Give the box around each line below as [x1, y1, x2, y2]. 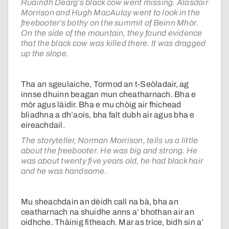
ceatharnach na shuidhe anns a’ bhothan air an [21, 208, 194, 217]
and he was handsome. [21, 167, 107, 176]
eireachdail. [21, 121, 65, 130]
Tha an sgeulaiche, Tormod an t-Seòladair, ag [21, 80, 189, 89]
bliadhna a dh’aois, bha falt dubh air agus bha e [21, 110, 195, 120]
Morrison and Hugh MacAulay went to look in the [21, 8, 200, 17]
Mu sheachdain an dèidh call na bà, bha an [21, 197, 178, 207]
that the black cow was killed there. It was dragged [21, 39, 206, 48]
